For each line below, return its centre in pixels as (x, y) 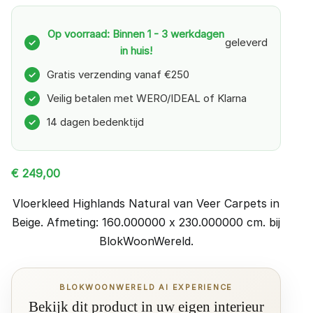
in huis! (136, 51)
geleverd (246, 43)
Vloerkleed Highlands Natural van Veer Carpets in (146, 204)
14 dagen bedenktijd (95, 122)
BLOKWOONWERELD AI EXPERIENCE (146, 287)
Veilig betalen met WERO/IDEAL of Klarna (147, 99)
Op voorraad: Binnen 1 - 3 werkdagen (136, 34)
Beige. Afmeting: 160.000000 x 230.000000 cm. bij (146, 223)
